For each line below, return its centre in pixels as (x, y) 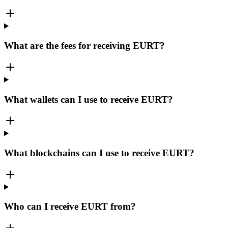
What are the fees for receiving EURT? (84, 46)
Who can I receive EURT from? (70, 207)
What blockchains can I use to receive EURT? (99, 153)
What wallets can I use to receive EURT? (89, 99)
